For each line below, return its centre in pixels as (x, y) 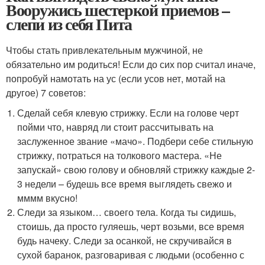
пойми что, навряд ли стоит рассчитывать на (116, 127)
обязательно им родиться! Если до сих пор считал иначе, (131, 64)
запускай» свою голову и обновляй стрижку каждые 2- (136, 170)
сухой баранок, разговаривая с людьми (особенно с (131, 255)
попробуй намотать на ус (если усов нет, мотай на (116, 79)
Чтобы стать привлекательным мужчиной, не (104, 50)
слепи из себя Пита (69, 24)
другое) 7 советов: (46, 93)
